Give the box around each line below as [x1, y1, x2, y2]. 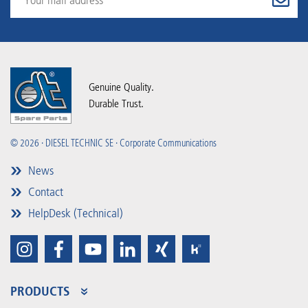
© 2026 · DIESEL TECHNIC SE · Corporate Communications [10, 137, 217, 150]
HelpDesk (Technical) [25, 206, 123, 221]
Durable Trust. [89, 97, 144, 111]
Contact [25, 184, 63, 200]
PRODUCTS [10, 283, 74, 299]
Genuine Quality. [89, 80, 154, 94]
